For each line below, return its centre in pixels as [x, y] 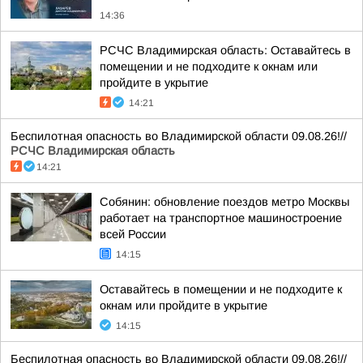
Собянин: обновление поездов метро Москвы [224, 202]
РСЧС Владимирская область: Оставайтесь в [225, 50]
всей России [133, 234]
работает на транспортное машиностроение [221, 218]
